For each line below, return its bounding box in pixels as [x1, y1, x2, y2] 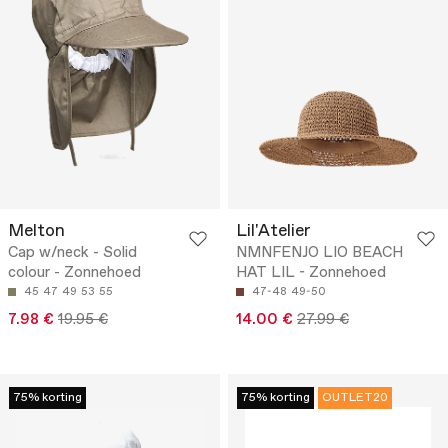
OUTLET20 [322, 389, 388, 406]
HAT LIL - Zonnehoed [236, 262, 386, 283]
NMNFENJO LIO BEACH [236, 242, 403, 263]
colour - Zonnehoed [8, 262, 141, 283]
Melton [8, 219, 65, 243]
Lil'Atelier [236, 219, 311, 243]
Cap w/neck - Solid [8, 242, 137, 263]
